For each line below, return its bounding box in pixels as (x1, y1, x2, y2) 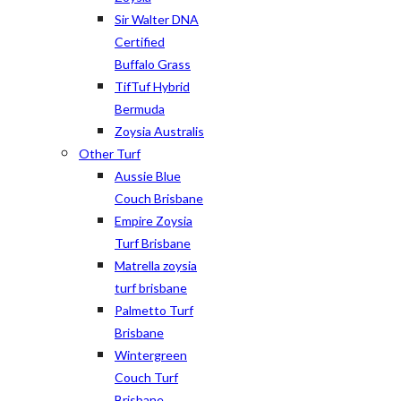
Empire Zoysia (115, 213, 192, 228)
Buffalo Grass (115, 56, 191, 72)
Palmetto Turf (115, 303, 193, 318)
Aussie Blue (115, 168, 181, 183)
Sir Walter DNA (115, 12, 199, 27)
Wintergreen (115, 347, 187, 363)
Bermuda (115, 101, 165, 116)
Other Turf (79, 146, 141, 161)
